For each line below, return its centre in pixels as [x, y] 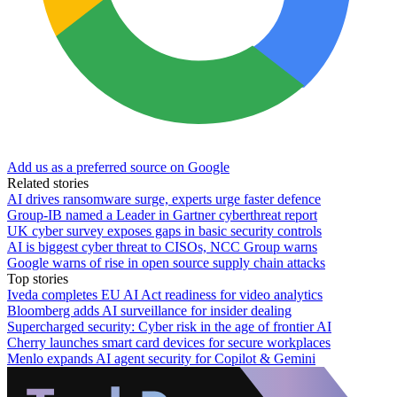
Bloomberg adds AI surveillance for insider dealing [149, 310]
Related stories [48, 183]
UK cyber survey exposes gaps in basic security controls [164, 230]
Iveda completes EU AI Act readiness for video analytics [165, 294]
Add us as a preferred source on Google [118, 167]
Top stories [38, 278]
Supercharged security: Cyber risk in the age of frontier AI [169, 326]
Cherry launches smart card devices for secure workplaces [169, 342]
